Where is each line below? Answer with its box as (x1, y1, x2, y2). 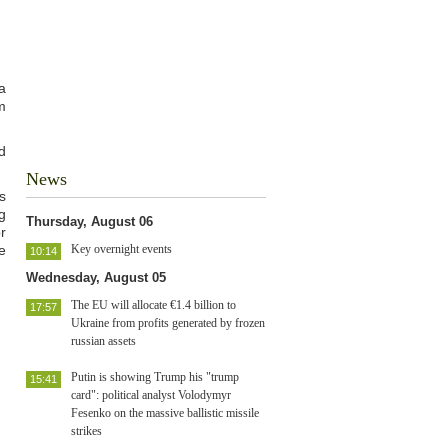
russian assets (71, 334, 136, 348)
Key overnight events (71, 242, 172, 256)
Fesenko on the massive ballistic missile (71, 406, 259, 420)
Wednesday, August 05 (26, 270, 166, 285)
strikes (71, 424, 102, 438)
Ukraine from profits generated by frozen (71, 316, 265, 330)
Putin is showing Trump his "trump (71, 370, 239, 384)
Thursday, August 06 (26, 214, 153, 229)
